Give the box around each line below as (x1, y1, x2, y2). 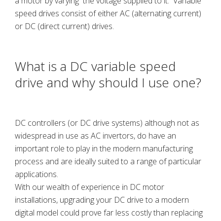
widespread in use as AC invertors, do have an (15, 130, 176, 141)
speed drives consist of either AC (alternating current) (15, 8, 201, 19)
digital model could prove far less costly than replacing (15, 207, 203, 218)
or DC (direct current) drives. (15, 21, 114, 32)
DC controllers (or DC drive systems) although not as (15, 117, 199, 128)
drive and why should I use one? (15, 74, 205, 91)
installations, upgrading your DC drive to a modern (15, 194, 189, 205)
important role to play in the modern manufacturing (15, 143, 193, 154)
